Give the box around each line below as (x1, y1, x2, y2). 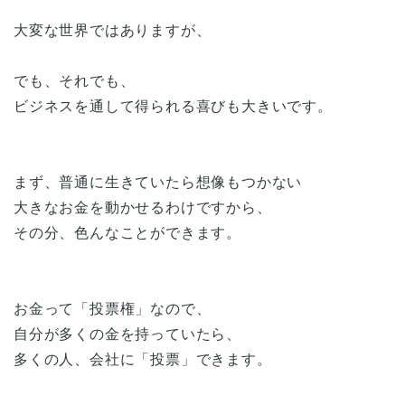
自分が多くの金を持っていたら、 (14, 325, 241, 342)
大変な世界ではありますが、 (14, 22, 212, 38)
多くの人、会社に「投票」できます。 (14, 351, 272, 367)
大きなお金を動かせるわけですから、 (14, 199, 272, 215)
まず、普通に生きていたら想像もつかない (14, 174, 303, 190)
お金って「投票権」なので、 (14, 300, 212, 316)
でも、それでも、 (14, 72, 136, 89)
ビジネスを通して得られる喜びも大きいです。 (14, 98, 333, 114)
